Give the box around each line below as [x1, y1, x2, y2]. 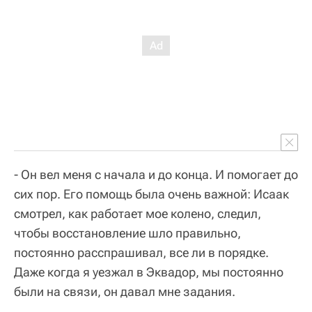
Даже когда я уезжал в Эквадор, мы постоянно [14, 265, 283, 280]
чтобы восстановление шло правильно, [14, 226, 241, 241]
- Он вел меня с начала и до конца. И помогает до [14, 167, 298, 182]
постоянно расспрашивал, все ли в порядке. [14, 245, 269, 260]
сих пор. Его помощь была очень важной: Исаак [14, 187, 289, 202]
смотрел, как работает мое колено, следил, [14, 206, 261, 221]
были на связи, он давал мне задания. [14, 284, 235, 299]
